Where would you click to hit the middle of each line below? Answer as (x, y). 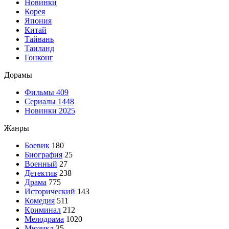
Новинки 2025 (50, 110)
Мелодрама (44, 219)
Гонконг (39, 57)
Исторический (50, 191)
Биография (43, 154)
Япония (38, 20)
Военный (41, 164)
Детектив (41, 173)
